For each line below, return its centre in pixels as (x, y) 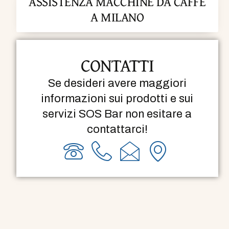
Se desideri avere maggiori (117, 84)
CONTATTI (117, 65)
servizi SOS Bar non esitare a (117, 114)
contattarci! (117, 130)
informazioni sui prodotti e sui (117, 99)
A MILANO (117, 17)
